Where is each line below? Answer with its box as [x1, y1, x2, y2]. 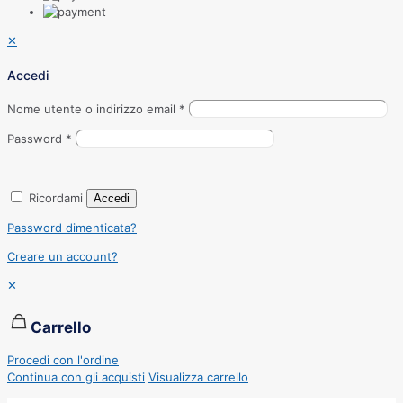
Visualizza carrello [148, 370, 248, 385]
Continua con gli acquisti [7, 370, 145, 385]
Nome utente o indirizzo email [7, 102, 179, 117]
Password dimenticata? [7, 220, 137, 236]
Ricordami [29, 191, 83, 206]
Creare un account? [7, 249, 118, 264]
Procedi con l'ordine [7, 353, 119, 368]
